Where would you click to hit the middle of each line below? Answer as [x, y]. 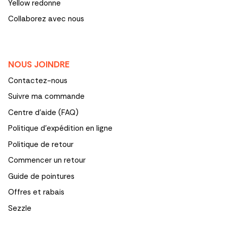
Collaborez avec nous [46, 19]
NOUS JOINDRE [39, 64]
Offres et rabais [36, 192]
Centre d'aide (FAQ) [43, 112]
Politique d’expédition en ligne [60, 128]
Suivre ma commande [46, 97]
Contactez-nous [38, 80]
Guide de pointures [41, 176]
